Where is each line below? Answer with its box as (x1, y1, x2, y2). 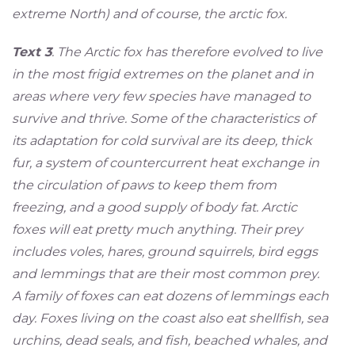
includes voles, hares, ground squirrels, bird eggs (11, 244, 318, 260)
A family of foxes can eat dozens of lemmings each (11, 288, 329, 304)
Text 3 (11, 44, 52, 60)
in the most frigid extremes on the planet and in (11, 67, 314, 82)
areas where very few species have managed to (11, 89, 311, 105)
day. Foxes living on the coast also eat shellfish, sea (11, 311, 328, 326)
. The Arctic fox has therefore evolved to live (51, 44, 323, 60)
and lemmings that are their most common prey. (11, 266, 319, 282)
